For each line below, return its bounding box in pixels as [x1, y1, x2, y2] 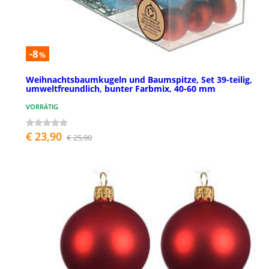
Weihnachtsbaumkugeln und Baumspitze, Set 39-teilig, [26, 74, 252, 86]
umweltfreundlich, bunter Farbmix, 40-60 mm [26, 83, 216, 95]
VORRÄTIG [26, 102, 58, 112]
